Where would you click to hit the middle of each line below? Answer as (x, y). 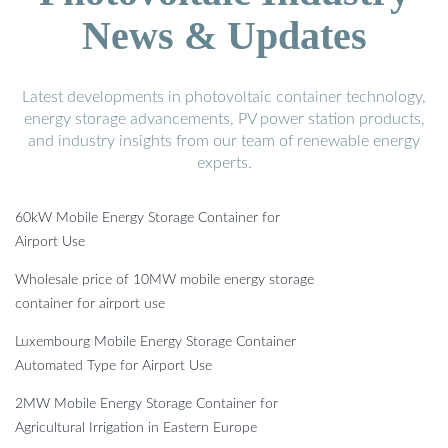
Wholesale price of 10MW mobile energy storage (164, 279)
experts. (224, 162)
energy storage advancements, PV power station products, (224, 118)
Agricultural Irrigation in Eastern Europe (136, 427)
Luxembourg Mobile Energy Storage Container (155, 341)
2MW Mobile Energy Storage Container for (146, 403)
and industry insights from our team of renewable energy (224, 140)
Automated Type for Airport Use (113, 365)
